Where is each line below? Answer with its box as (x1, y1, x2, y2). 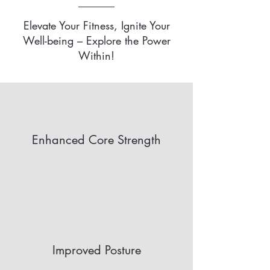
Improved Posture (52, 242, 141, 258)
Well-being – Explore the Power (22, 33, 171, 48)
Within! (78, 48, 115, 63)
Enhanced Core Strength (32, 132, 161, 148)
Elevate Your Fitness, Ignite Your (23, 18, 170, 33)
